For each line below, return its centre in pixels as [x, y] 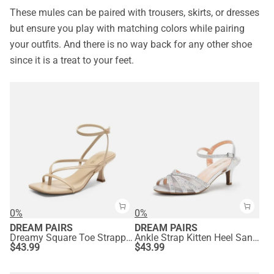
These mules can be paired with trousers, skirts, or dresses [135, 13]
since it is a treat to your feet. [73, 61]
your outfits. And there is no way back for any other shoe [131, 45]
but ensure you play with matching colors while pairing [127, 29]
